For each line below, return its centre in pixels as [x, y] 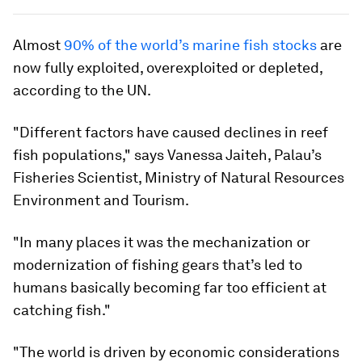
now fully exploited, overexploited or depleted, [168, 68]
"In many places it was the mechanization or [162, 242]
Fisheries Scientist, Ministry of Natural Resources [179, 178]
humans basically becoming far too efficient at [170, 288]
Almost [38, 45]
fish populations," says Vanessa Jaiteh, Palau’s [167, 155]
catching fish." [62, 310]
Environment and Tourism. [101, 200]
